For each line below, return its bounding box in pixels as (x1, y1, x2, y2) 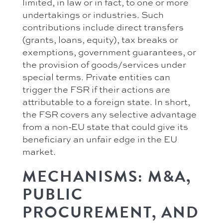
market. (22, 145, 56, 157)
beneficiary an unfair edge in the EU (22, 132, 177, 145)
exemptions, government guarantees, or (22, 45, 196, 58)
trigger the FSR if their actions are (22, 83, 170, 95)
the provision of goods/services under (22, 58, 186, 70)
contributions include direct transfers (22, 20, 184, 33)
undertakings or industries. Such (22, 8, 164, 20)
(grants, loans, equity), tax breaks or (22, 33, 178, 45)
